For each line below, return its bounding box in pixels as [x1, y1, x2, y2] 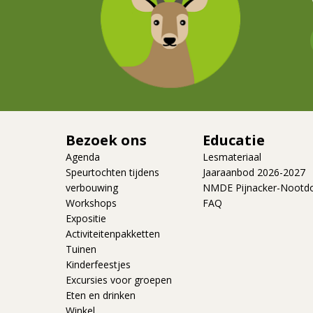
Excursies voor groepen [66, 273, 172, 287]
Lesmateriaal [203, 150, 261, 164]
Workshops [66, 196, 117, 210]
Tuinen [66, 242, 96, 256]
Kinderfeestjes [66, 258, 131, 272]
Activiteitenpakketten [66, 227, 160, 241]
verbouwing [66, 181, 118, 195]
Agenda [66, 150, 100, 164]
